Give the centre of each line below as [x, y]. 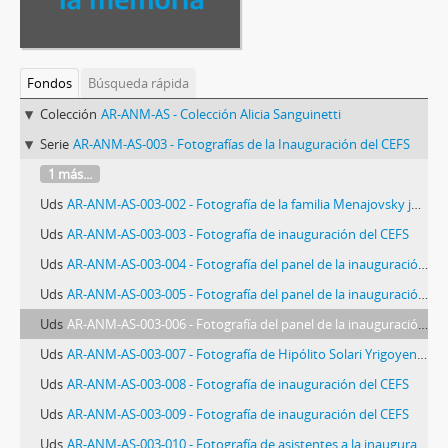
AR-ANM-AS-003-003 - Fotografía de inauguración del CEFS [238, 234]
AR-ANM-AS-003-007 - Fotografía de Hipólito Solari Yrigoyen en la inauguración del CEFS [242, 354]
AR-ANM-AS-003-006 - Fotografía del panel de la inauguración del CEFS [242, 324]
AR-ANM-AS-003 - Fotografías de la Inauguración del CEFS [241, 144]
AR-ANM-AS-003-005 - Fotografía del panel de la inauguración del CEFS [242, 294]
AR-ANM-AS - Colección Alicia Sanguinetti [221, 114]
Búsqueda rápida [138, 83]
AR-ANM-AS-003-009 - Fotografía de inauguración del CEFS [238, 414]
